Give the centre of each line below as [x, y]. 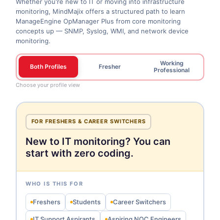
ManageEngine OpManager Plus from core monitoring [98, 21]
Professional [172, 70]
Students [87, 202]
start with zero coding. [80, 153]
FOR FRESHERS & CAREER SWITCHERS [88, 121]
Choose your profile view [48, 85]
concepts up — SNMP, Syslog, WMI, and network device [102, 31]
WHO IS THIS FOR [55, 183]
